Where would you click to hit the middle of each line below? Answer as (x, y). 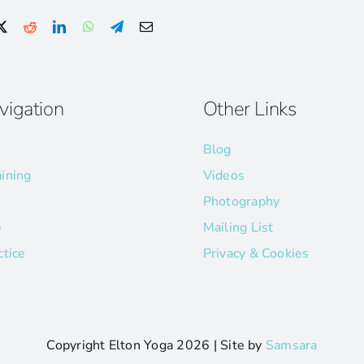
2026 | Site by (221, 346)
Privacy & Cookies (256, 254)
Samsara (291, 346)
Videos (224, 176)
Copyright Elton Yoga (112, 346)
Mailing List (238, 228)
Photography (241, 202)
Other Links (249, 109)
